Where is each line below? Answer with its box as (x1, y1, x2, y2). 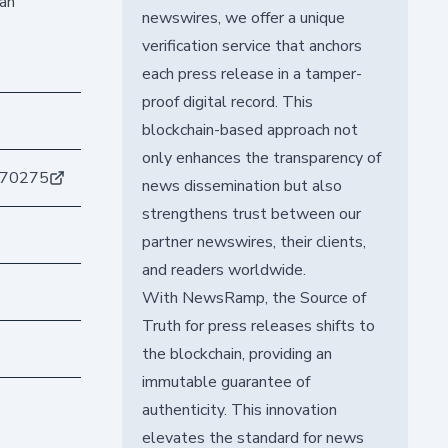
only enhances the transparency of (141, 146, 381, 169)
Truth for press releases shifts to (141, 314, 375, 337)
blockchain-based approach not (141, 118, 358, 141)
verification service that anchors (141, 34, 362, 57)
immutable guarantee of (141, 370, 310, 393)
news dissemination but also (141, 174, 342, 197)
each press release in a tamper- (141, 62, 362, 85)
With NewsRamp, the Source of (141, 286, 366, 309)
